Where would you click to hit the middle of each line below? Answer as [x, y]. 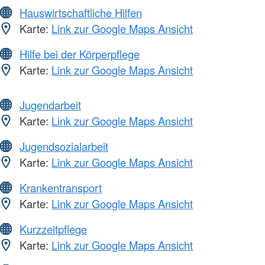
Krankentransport [61, 188]
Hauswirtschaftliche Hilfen [81, 13]
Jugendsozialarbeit [64, 146]
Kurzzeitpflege [53, 229]
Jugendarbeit [50, 105]
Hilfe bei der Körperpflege [80, 54]
